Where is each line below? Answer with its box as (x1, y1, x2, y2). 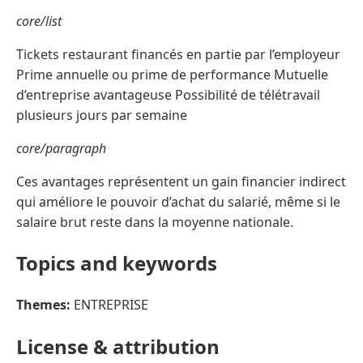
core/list (16, 11, 62, 30)
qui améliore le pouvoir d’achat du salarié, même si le (16, 192, 340, 211)
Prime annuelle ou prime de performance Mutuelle (16, 65, 328, 83)
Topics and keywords (16, 250, 217, 277)
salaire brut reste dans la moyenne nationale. (16, 212, 293, 231)
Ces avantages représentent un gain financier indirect (16, 172, 346, 190)
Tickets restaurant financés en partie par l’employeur (16, 45, 340, 63)
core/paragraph (16, 139, 106, 157)
